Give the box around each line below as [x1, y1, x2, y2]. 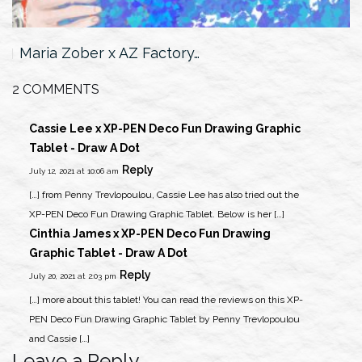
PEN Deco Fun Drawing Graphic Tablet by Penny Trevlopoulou [28, 313, 300, 325]
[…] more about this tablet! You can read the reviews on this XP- [28, 293, 303, 305]
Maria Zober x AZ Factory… [19, 44, 200, 61]
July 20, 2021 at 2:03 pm [28, 271, 116, 280]
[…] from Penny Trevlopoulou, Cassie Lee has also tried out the [28, 188, 299, 200]
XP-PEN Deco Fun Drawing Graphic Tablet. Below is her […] [28, 208, 284, 220]
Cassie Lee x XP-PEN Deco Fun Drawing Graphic [28, 121, 301, 135]
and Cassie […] [28, 332, 90, 344]
